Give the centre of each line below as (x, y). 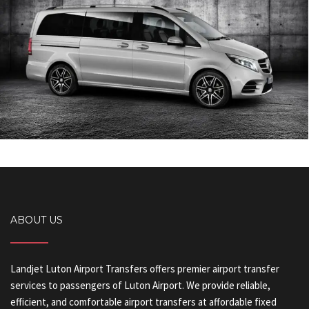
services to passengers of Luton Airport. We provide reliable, (140, 286)
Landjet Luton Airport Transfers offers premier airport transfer (145, 269)
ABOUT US (37, 220)
